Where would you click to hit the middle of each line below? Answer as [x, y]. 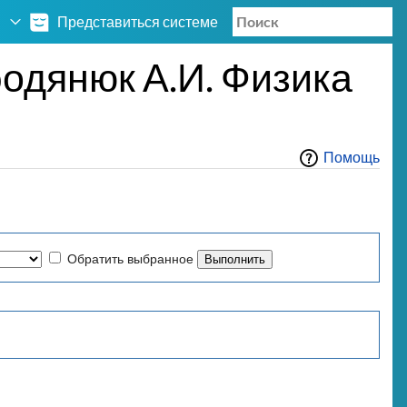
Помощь [351, 157]
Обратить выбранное [130, 258]
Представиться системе [138, 21]
